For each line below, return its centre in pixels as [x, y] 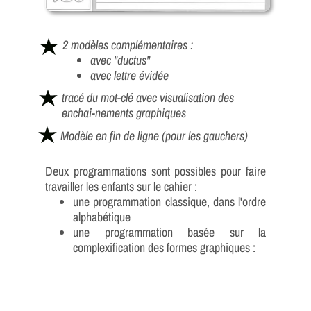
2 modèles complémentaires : [128, 45]
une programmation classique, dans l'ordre [169, 202]
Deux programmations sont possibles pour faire [155, 171]
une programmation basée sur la [169, 232]
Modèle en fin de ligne [111, 136]
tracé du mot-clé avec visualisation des [148, 98]
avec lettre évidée [129, 75]
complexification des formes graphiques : [164, 247]
